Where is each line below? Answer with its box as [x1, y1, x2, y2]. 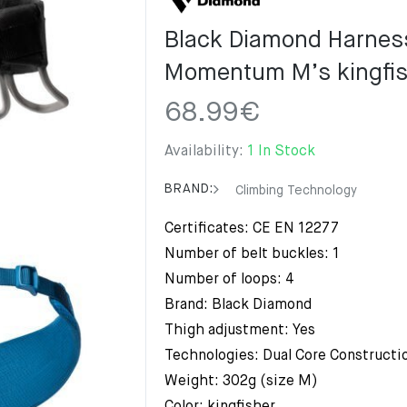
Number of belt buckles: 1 [164, 247, 340, 262]
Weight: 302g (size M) [164, 374, 318, 389]
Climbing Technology [232, 184, 357, 197]
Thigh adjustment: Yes [164, 323, 315, 338]
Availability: [164, 144, 247, 159]
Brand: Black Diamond [164, 298, 312, 313]
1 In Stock [247, 144, 315, 159]
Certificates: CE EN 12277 [164, 222, 339, 236]
